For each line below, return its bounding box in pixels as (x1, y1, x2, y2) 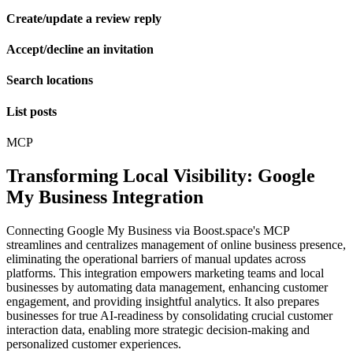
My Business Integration (6, 186, 203, 207)
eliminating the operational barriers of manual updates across (6, 251, 306, 266)
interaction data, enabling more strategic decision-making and (6, 322, 310, 336)
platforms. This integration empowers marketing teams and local (6, 266, 324, 280)
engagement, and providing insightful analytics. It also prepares (6, 294, 319, 308)
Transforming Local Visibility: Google (6, 165, 315, 186)
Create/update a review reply (6, 11, 162, 25)
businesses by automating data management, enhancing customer (6, 280, 328, 294)
